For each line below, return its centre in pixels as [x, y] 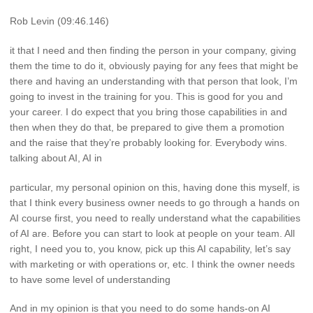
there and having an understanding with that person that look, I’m [154, 81]
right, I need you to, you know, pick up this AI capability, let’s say [150, 248]
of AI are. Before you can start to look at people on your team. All [152, 233]
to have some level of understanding [90, 279]
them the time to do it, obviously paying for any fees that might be [154, 65]
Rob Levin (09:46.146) [59, 21]
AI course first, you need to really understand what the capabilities [155, 218]
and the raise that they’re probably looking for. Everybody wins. [148, 142]
